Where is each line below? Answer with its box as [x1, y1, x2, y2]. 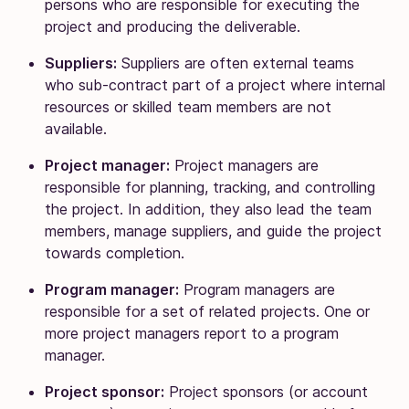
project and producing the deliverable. [45, 16, 305, 36]
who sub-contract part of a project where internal [45, 75, 385, 94]
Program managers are [179, 279, 335, 299]
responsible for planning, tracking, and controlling [45, 177, 375, 196]
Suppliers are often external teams [117, 53, 354, 72]
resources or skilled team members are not [45, 97, 331, 116]
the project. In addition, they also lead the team [45, 199, 372, 218]
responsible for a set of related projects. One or [45, 301, 370, 320]
